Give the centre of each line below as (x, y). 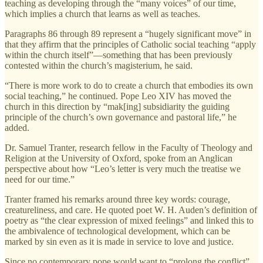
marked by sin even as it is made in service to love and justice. (119, 241)
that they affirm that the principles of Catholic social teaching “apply (130, 44)
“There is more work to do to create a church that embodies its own (129, 85)
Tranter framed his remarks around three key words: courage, (117, 199)
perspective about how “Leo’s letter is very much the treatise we (123, 168)
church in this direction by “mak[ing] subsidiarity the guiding (117, 106)
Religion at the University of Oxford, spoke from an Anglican (119, 158)
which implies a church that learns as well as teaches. (102, 14)
